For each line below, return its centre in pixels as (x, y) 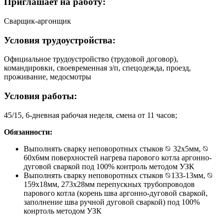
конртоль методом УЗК (63, 211)
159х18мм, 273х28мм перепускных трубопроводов (109, 184)
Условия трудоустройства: (60, 40)
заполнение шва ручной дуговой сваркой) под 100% (112, 202)
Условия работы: (40, 96)
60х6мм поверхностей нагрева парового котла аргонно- (118, 157)
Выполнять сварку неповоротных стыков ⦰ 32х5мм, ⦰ (116, 148)
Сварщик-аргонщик (37, 21)
